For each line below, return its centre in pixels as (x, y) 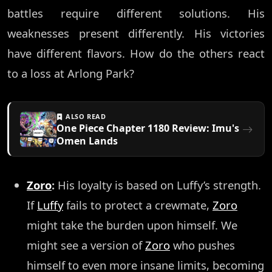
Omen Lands (87, 141)
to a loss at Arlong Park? (71, 73)
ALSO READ (85, 117)
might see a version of (86, 245)
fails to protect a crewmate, (138, 205)
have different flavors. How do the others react (136, 53)
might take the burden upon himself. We (132, 225)
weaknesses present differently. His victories (136, 33)
